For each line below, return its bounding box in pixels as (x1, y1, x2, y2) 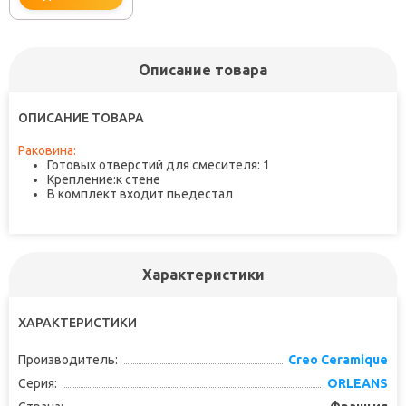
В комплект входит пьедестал (47, 187, 236, 202)
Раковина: (18, 143, 76, 159)
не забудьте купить (45, 97, 148, 111)
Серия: (18, 376, 57, 391)
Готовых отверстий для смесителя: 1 (47, 158, 270, 173)
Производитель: (18, 353, 118, 368)
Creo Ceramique (288, 353, 388, 368)
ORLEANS (327, 376, 388, 391)
